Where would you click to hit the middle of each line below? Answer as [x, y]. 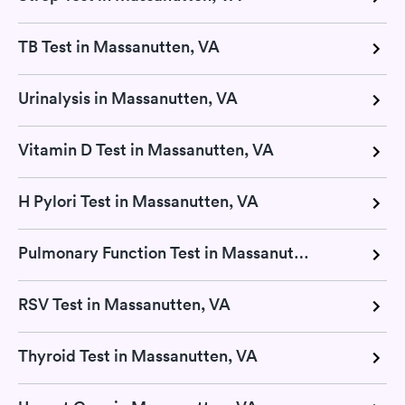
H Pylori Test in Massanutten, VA [138, 202]
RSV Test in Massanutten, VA [124, 305]
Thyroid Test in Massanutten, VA [138, 356]
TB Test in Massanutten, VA [119, 47]
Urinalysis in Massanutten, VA [128, 99]
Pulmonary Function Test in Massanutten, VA [301, 253]
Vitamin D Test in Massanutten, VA [146, 150]
